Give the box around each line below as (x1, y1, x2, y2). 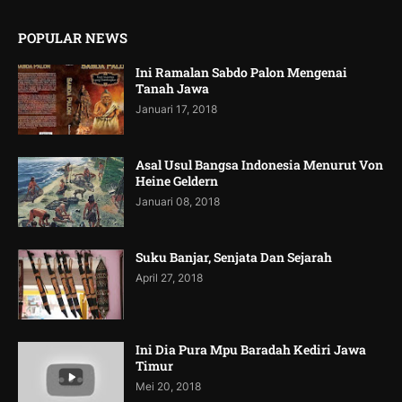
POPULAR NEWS (18, 28, 127, 47)
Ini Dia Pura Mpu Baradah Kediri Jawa (135, 340, 366, 358)
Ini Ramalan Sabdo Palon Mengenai (135, 63, 347, 81)
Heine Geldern (135, 171, 218, 189)
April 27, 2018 (135, 270, 203, 284)
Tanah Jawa (135, 79, 209, 97)
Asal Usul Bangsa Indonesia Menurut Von (135, 155, 383, 173)
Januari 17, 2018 (135, 101, 217, 116)
